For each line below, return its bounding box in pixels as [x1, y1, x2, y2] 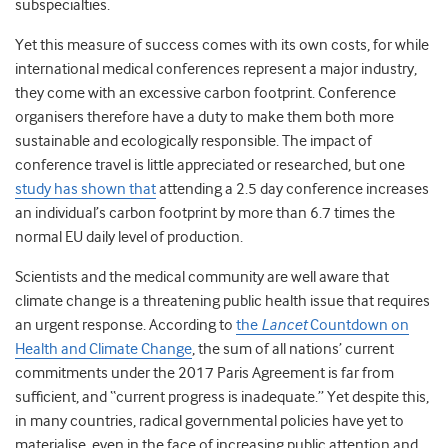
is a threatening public [116, 292, 265, 311]
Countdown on [307, 316, 409, 335]
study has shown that [15, 180, 156, 199]
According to [146, 316, 236, 335]
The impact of [282, 132, 372, 151]
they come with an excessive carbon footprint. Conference [15, 84, 396, 103]
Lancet [261, 316, 307, 335]
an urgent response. [15, 316, 146, 335]
